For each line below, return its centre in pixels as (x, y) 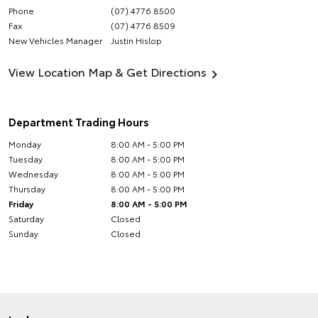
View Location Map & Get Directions (108, 71)
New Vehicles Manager (55, 40)
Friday (21, 203)
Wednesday (33, 174)
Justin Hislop (137, 40)
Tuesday (26, 159)
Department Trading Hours (79, 121)
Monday (25, 144)
